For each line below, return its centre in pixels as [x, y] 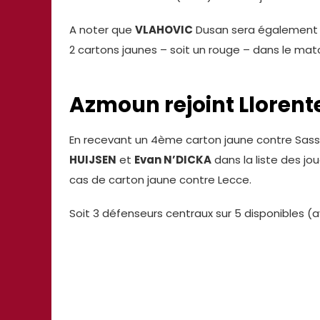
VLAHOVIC [164, 30]
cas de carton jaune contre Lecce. [160, 179]
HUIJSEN [93, 159]
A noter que [102, 30]
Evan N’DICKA [173, 159]
